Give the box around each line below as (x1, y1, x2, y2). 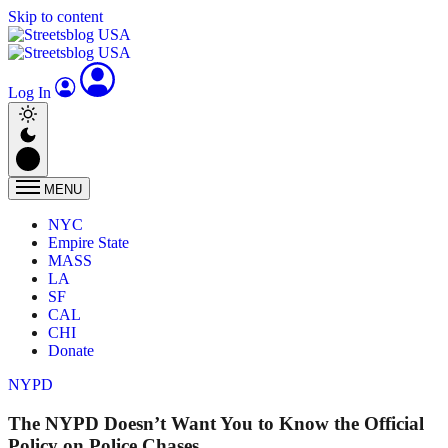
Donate (48, 342, 94, 359)
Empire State (48, 234, 129, 251)
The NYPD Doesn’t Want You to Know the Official (8, 412, 424, 434)
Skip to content (8, 8, 103, 25)
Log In (8, 84, 55, 101)
